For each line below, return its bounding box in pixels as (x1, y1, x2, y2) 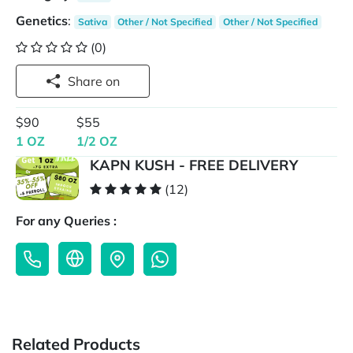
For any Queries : (16, 213, 117, 229)
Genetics (16, 13, 68, 28)
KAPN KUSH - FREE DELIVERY (90, 156, 298, 175)
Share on (106, 73, 120, 89)
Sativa (77, 16, 107, 28)
